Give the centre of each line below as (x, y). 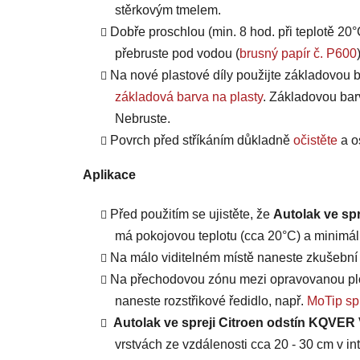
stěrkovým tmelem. (168, 10)
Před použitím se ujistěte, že (192, 215)
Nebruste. (143, 119)
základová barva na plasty (189, 97)
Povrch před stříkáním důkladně (202, 141)
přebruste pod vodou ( (177, 54)
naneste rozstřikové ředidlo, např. (211, 301)
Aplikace (109, 175)
